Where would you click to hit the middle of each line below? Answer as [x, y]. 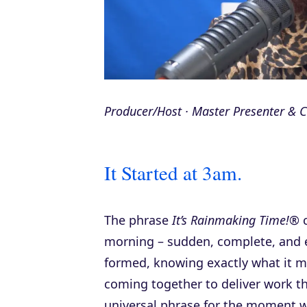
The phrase [138, 220]
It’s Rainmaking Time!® [236, 220]
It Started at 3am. [173, 173]
